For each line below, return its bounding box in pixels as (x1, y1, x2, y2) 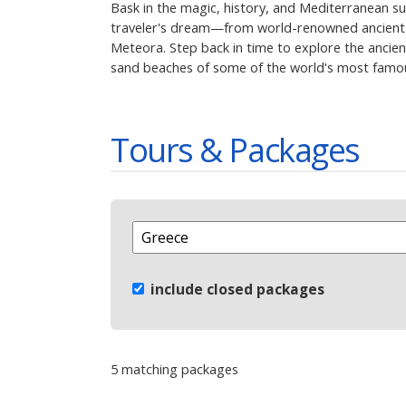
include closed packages (147, 278, 324, 299)
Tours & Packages (111, 127, 360, 172)
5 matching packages (111, 361, 238, 379)
